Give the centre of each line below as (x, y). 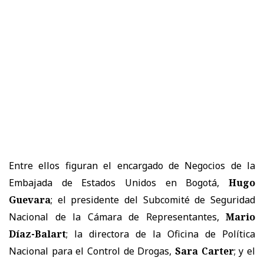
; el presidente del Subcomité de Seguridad (153, 199)
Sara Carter (204, 251)
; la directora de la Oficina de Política (161, 234)
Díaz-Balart (37, 234)
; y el (245, 251)
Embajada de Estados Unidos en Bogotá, (119, 182)
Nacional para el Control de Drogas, (92, 251)
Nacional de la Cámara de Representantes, (117, 217)
